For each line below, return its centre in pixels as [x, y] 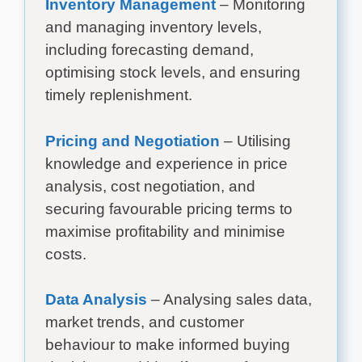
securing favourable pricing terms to [169, 208]
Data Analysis [96, 300]
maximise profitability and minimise [165, 231]
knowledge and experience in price [166, 163]
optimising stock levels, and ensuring [173, 73]
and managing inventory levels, [154, 27]
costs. [66, 254]
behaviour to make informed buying [168, 345]
